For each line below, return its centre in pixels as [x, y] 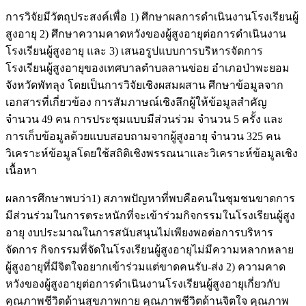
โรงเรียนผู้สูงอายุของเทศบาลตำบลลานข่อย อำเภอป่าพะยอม [148, 68]
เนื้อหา [21, 171]
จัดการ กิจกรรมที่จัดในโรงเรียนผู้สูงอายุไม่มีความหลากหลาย [150, 250]
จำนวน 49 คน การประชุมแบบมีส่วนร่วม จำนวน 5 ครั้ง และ [144, 120]
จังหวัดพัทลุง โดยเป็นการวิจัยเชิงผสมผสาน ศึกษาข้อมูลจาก [144, 85]
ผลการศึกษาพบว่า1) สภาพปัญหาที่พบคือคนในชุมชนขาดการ [150, 199]
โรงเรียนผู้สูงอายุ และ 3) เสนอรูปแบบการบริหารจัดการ [134, 51]
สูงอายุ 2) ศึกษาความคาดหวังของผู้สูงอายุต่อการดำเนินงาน [146, 34]
